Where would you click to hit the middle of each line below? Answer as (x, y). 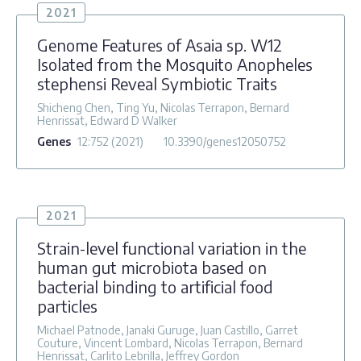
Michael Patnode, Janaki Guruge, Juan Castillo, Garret (168, 330)
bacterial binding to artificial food (155, 286)
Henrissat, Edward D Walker (107, 120)
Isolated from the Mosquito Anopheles (175, 64)
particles (67, 305)
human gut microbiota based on (152, 267)
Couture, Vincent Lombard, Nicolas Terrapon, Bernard (170, 342)
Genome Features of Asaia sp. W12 (160, 44)
